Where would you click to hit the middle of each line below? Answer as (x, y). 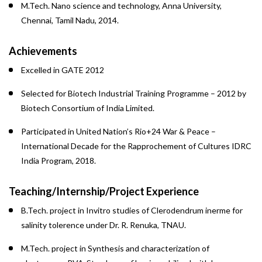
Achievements (43, 51)
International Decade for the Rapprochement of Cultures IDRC (136, 146)
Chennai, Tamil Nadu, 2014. (70, 20)
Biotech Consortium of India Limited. (88, 108)
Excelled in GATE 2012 (63, 70)
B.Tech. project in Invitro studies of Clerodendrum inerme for (132, 210)
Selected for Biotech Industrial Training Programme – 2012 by (134, 93)
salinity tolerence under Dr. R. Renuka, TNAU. (104, 225)
